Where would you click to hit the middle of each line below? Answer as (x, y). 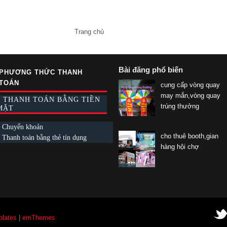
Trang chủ (89, 31)
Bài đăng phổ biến (151, 69)
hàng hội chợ (180, 146)
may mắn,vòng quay (190, 95)
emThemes (39, 217)
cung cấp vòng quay (190, 85)
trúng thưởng (180, 106)
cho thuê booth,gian (189, 136)
